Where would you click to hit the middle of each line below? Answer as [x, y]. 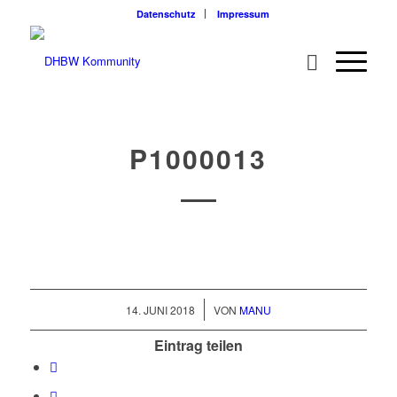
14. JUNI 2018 [160, 310]
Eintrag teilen [198, 346]
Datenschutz [166, 14]
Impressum [243, 14]
